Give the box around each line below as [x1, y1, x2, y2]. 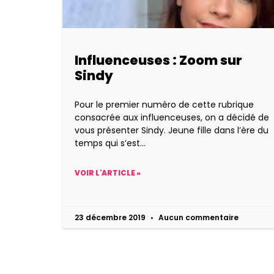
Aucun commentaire [157, 212, 239, 223]
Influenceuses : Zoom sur [75, 51, 242, 70]
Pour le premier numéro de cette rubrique [75, 98, 254, 111]
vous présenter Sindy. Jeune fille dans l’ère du [75, 124, 268, 137]
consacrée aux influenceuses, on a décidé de [75, 111, 269, 124]
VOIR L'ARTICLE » [75, 168, 141, 179]
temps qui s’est [75, 137, 140, 150]
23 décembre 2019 [75, 212, 147, 223]
